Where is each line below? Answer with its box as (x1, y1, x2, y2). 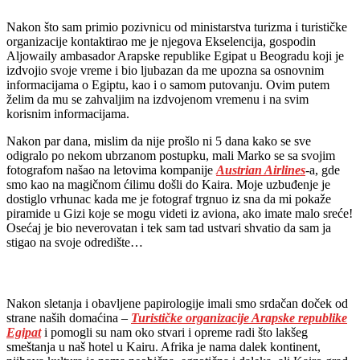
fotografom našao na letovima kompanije (6, 162, 216, 177)
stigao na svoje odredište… (6, 235, 143, 249)
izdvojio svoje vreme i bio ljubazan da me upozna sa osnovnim (6, 63, 324, 77)
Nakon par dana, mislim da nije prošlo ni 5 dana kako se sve (6, 133, 311, 148)
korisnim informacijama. (6, 106, 129, 121)
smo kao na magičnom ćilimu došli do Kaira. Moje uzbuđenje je (6, 177, 330, 191)
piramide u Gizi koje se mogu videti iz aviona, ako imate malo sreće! (6, 206, 353, 220)
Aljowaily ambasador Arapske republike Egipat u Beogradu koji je (6, 48, 344, 63)
